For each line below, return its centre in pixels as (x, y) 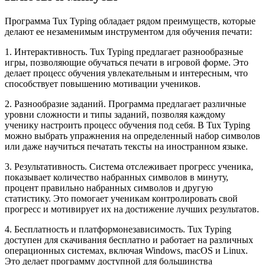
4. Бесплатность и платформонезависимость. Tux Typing (118, 230)
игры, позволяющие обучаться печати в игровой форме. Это (127, 63)
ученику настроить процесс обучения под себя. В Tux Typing (127, 125)
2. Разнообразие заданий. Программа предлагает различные (125, 104)
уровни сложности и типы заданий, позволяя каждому (115, 115)
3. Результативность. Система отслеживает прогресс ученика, (129, 167)
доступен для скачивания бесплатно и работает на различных (129, 240)
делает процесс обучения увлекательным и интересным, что (126, 73)
